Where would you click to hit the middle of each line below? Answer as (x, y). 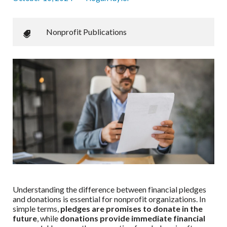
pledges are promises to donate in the (131, 209)
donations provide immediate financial (133, 218)
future (25, 218)
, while (48, 218)
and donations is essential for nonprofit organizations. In (109, 199)
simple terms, (36, 209)
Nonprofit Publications (86, 32)
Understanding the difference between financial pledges (109, 190)
